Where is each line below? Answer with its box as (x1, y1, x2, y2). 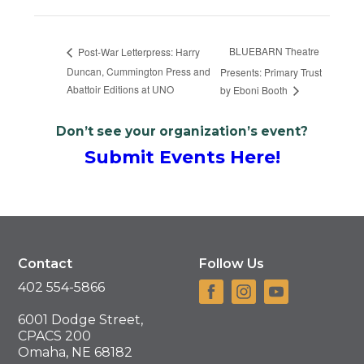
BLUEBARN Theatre (228, 44, 319, 58)
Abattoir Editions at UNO (67, 82, 175, 97)
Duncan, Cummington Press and (67, 64, 211, 78)
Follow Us (199, 255, 264, 271)
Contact (18, 255, 73, 271)
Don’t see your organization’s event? (56, 123, 308, 139)
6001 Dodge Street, (18, 312, 144, 328)
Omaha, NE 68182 (18, 344, 133, 361)
